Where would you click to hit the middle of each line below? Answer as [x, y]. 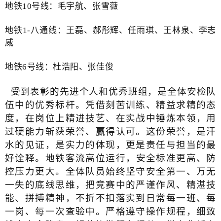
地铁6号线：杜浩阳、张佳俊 [59, 67]
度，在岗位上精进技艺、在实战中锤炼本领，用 [110, 118]
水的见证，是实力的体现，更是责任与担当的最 [110, 145]
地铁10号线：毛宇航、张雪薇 [62, 6]
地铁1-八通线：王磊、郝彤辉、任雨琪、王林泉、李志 [110, 30]
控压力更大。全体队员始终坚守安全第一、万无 [110, 171]
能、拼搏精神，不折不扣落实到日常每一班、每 [110, 198]
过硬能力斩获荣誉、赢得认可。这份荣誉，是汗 [110, 131]
